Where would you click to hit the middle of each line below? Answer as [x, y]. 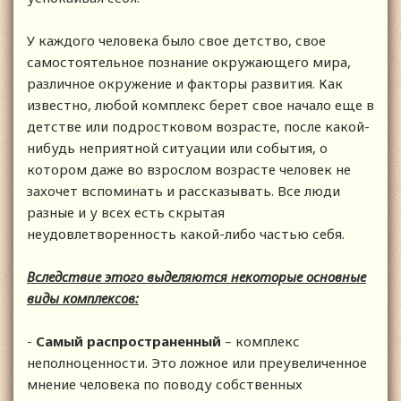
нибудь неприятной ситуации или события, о [177, 148]
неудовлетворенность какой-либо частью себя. [188, 234]
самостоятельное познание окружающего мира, [189, 62]
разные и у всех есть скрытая [126, 213]
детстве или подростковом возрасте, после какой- [198, 127]
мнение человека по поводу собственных [165, 384]
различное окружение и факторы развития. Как [185, 84]
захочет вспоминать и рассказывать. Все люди [183, 191]
